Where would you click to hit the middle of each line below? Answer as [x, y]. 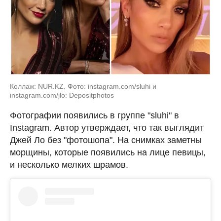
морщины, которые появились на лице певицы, [108, 152]
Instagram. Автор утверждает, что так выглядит [107, 128]
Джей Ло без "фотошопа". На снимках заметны [106, 140]
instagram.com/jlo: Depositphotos [62, 95]
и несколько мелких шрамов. [69, 165]
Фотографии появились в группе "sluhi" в [94, 115]
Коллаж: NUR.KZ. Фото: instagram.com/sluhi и [83, 86]
